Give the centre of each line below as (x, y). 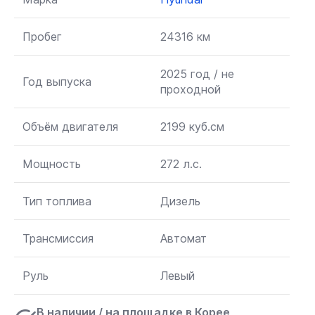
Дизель (180, 201)
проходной (191, 89)
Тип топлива (57, 201)
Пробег (42, 37)
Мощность (52, 164)
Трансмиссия (58, 238)
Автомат (184, 238)
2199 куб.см (192, 127)
